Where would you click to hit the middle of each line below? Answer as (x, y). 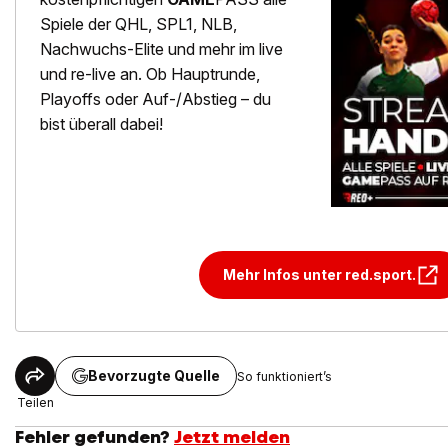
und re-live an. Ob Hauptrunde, (150, 74)
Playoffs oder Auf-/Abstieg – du (155, 99)
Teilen (35, 403)
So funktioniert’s (284, 376)
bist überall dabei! (103, 124)
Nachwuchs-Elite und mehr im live (161, 49)
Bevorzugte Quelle (154, 376)
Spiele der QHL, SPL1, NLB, (138, 24)
